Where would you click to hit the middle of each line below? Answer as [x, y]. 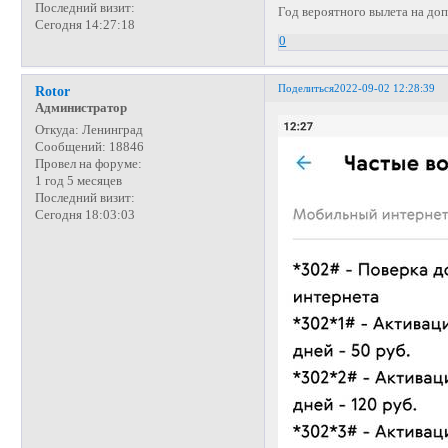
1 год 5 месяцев [78, 180]
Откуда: [56, 129]
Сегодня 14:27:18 [84, 24]
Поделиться [306, 88]
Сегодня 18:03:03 [84, 214]
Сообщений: [70, 146]
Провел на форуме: [88, 163]
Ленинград [110, 129]
